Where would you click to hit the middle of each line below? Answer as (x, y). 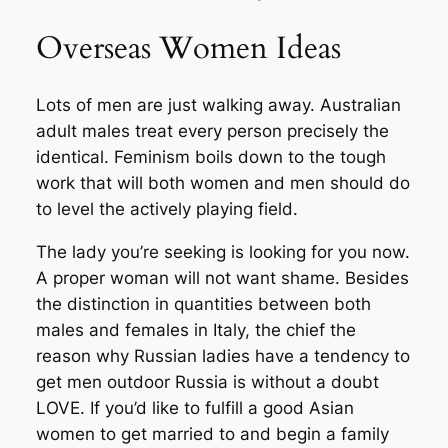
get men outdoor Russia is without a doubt (207, 382)
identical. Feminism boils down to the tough (210, 157)
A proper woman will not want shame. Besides (222, 278)
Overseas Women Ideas (188, 47)
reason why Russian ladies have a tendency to (222, 356)
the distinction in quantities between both (203, 304)
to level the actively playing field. (166, 209)
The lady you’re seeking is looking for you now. (222, 252)
